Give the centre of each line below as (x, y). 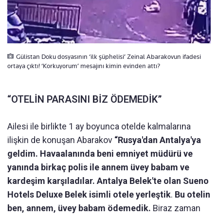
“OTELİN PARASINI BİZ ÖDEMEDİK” (85, 99)
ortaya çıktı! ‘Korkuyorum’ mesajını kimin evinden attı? (84, 65)
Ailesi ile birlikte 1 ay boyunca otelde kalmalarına (99, 126)
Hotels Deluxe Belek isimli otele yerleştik (89, 194)
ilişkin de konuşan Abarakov (61, 140)
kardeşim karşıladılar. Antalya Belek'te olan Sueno (108, 181)
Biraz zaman (177, 208)
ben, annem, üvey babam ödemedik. (80, 208)
